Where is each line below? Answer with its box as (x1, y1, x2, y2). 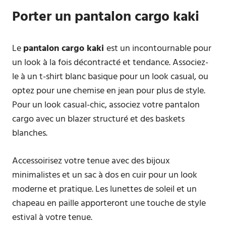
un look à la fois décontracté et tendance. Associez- (12, 55, 208, 70)
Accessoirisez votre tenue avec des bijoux (12, 154, 170, 168)
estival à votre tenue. (12, 210, 92, 225)
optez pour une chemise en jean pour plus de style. (12, 84, 205, 98)
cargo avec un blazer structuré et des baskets (12, 112, 185, 127)
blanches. (12, 126, 47, 141)
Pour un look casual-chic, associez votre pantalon (12, 98, 200, 112)
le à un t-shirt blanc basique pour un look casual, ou (12, 70, 208, 84)
